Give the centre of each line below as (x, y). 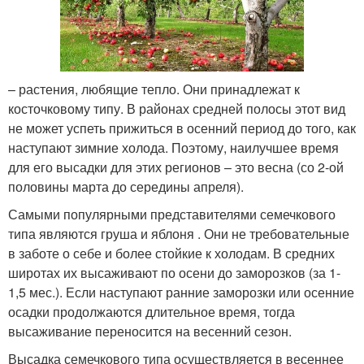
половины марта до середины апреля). (126, 186)
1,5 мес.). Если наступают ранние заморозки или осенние (181, 292)
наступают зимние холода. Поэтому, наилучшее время (173, 147)
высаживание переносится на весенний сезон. (150, 331)
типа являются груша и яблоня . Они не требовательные (179, 233)
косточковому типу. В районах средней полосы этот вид (177, 108)
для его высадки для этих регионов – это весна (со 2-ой (176, 167)
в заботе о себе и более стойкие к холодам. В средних (171, 253)
